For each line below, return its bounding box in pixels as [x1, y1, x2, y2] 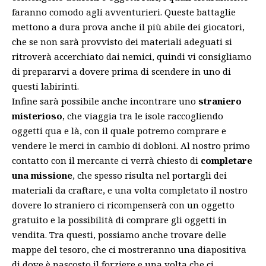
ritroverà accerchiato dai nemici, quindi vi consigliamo [12, 50, 252, 63]
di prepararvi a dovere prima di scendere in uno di [12, 65, 231, 78]
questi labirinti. [12, 80, 79, 93]
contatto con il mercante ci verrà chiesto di [12, 154, 201, 167]
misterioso [12, 110, 62, 122]
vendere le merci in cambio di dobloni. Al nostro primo [12, 140, 250, 152]
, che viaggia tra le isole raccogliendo [62, 110, 223, 122]
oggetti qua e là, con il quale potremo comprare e [12, 125, 226, 137]
